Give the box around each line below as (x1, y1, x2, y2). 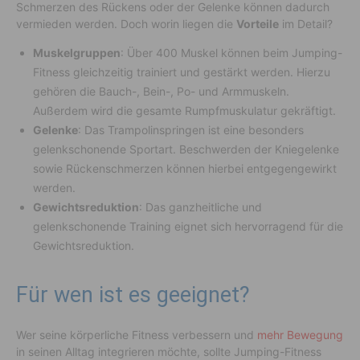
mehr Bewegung (257, 328, 343, 342)
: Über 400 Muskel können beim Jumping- (121, 46, 342, 60)
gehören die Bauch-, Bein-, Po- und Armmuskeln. (33, 84, 289, 99)
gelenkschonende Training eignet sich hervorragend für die (33, 219, 343, 234)
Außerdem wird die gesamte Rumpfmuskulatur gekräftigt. (33, 104, 336, 118)
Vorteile (236, 17, 279, 31)
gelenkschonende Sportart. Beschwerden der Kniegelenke (33, 142, 339, 157)
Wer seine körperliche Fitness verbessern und (16, 328, 257, 342)
